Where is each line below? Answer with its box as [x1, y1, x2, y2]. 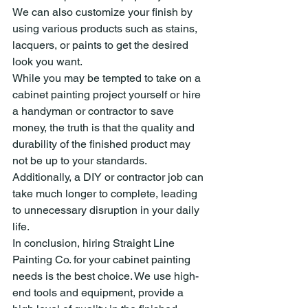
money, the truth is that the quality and [12, 121, 197, 134]
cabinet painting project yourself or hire [12, 88, 203, 101]
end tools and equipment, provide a [12, 286, 186, 299]
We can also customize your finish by [12, 5, 195, 19]
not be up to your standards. [12, 154, 149, 167]
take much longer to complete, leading [12, 187, 200, 200]
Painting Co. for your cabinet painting [12, 253, 193, 266]
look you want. [12, 55, 82, 68]
